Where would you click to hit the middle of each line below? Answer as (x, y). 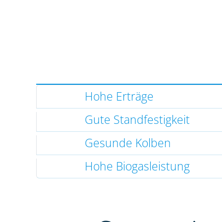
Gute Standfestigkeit (137, 120)
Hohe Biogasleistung (137, 166)
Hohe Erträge (119, 97)
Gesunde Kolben (128, 143)
